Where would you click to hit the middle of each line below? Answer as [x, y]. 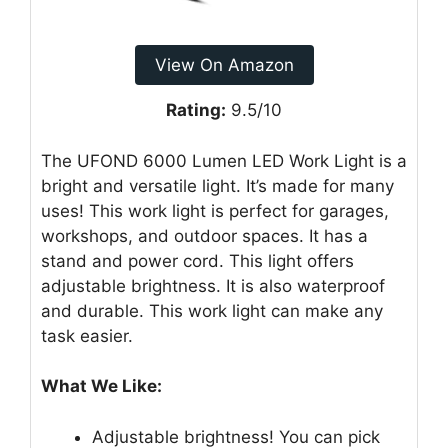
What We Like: [101, 386]
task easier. [87, 335]
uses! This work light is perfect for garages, [215, 210]
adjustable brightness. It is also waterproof [213, 285]
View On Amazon [224, 65]
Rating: [196, 110]
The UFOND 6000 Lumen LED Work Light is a [224, 160]
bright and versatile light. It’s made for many [217, 185]
